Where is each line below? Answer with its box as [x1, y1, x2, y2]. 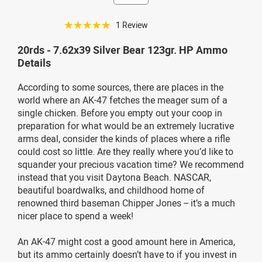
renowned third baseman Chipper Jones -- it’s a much [18, 196, 235, 209]
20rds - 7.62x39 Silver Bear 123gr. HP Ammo [18, 42, 227, 57]
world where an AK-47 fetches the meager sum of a [18, 93, 227, 106]
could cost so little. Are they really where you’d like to [18, 144, 233, 158]
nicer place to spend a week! [18, 209, 133, 222]
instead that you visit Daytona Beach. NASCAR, [18, 170, 211, 184]
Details [18, 55, 51, 70]
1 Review [116, 19, 148, 30]
